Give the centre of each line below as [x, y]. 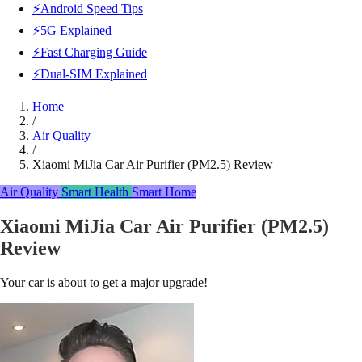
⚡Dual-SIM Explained [90, 74]
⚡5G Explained [72, 30]
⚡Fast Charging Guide [90, 52]
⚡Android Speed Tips [88, 8]
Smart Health [97, 192]
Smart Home [164, 192]
